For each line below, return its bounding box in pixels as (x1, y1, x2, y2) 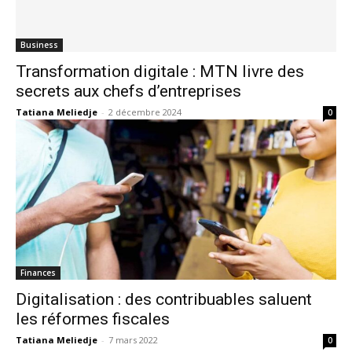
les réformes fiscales (16, 310, 170, 328)
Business (20, 39, 58, 50)
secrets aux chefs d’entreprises (16, 82, 241, 101)
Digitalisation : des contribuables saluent (16, 290, 312, 309)
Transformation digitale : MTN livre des (16, 62, 304, 81)
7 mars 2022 (108, 334, 158, 346)
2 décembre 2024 (108, 106, 181, 118)
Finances (20, 267, 56, 278)
